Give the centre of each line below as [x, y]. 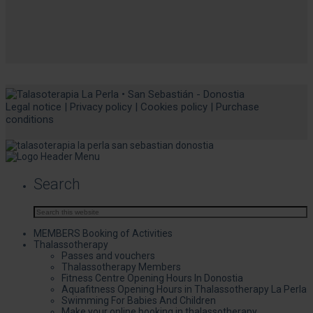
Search [57, 184]
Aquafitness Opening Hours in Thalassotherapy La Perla [184, 289]
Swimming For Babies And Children [139, 300]
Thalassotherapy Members [121, 267]
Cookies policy [174, 107]
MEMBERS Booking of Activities [103, 233]
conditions [30, 120]
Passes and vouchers [108, 255]
